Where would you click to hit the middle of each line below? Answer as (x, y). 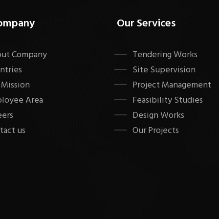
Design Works (158, 116)
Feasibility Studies (168, 100)
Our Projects (156, 131)
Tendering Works (165, 55)
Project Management (172, 85)
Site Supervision (164, 70)
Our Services (146, 24)
